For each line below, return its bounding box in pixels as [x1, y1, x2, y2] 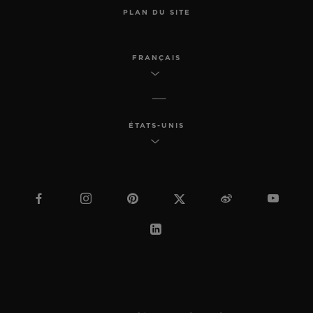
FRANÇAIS [131, 54, 181, 61]
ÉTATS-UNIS [128, 122, 184, 129]
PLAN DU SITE [122, 8, 191, 16]
